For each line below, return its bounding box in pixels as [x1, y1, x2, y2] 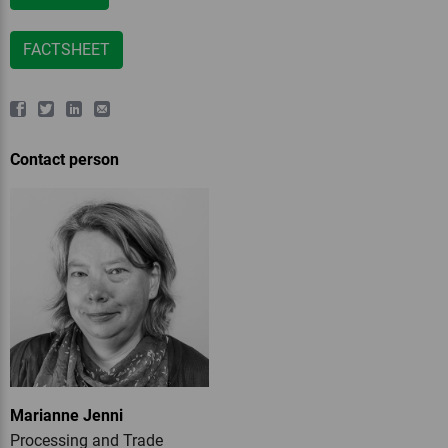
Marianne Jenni [10, 406, 123, 425]
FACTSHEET [23, 40, 110, 59]
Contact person [10, 150, 119, 169]
